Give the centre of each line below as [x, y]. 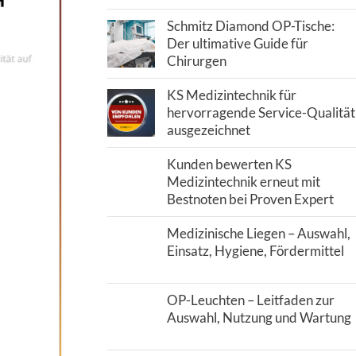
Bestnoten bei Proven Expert [250, 199]
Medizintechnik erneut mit [243, 182]
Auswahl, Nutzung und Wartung [259, 317]
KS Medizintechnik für [231, 95]
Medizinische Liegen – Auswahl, [258, 233]
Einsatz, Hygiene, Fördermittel [255, 251]
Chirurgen [196, 61]
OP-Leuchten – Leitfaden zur [250, 300]
